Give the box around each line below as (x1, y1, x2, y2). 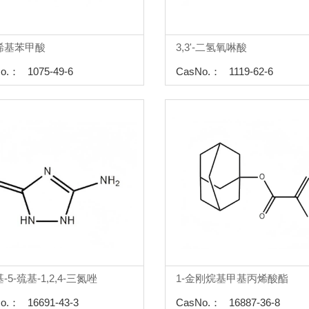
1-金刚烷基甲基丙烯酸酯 (175, 272, 288, 284)
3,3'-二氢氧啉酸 (175, 41, 247, 53)
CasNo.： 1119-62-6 (175, 66, 273, 77)
